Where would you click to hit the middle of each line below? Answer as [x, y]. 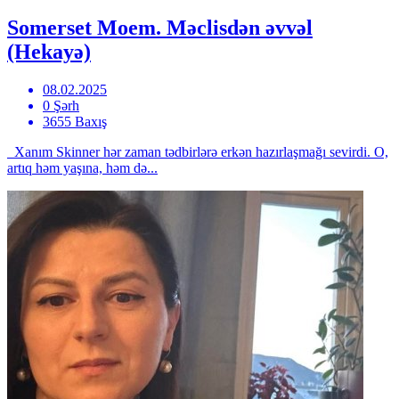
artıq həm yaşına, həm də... [82, 168]
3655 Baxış [75, 122]
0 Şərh [61, 106]
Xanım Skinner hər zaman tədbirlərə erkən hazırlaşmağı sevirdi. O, [198, 152]
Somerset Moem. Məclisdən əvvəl [160, 28]
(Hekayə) [49, 52]
